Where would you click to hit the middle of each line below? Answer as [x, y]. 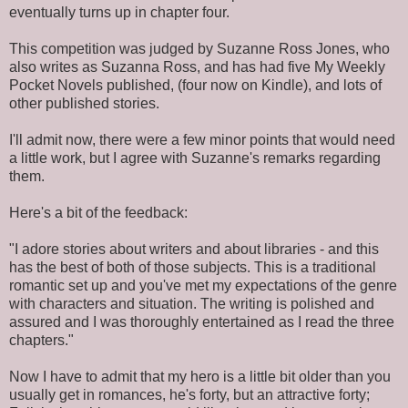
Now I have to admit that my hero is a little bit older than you [200, 376]
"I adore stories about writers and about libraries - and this [194, 249]
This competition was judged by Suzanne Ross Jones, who [199, 48]
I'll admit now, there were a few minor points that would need [202, 139]
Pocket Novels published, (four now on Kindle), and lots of [195, 85]
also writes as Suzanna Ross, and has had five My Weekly [197, 66]
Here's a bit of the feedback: [98, 212]
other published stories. [84, 103]
